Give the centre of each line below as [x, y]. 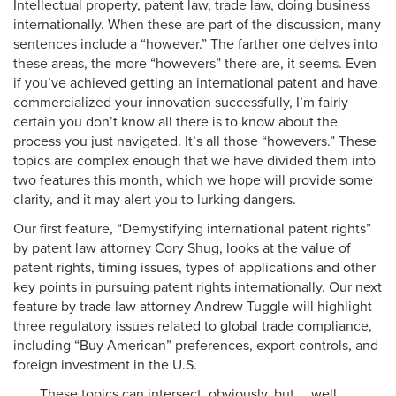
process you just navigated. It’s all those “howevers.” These [195, 141]
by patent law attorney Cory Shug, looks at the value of [182, 248]
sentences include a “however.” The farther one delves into [195, 44]
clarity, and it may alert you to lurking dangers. [156, 200]
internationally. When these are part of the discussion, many [197, 25]
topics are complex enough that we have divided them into [194, 161]
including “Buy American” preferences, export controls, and [196, 346]
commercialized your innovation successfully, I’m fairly [181, 103]
